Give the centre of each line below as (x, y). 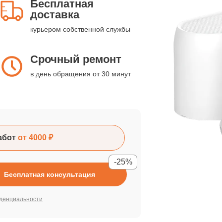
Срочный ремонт (76, 59)
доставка (55, 15)
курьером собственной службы (80, 29)
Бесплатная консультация (50, 174)
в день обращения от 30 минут (81, 74)
